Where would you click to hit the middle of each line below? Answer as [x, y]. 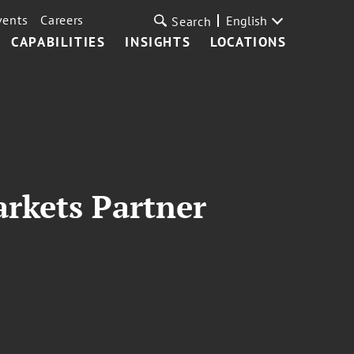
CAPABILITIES [58, 42]
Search [192, 21]
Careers [62, 20]
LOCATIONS [249, 42]
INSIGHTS [158, 42]
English [246, 21]
